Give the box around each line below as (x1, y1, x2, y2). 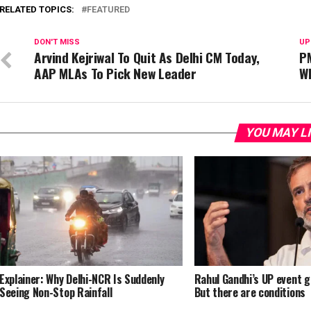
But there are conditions (194, 284, 305, 301)
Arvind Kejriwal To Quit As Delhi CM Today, (34, 47, 260, 67)
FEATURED (87, 4, 130, 15)
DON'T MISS (34, 37, 80, 47)
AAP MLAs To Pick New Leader (34, 63, 196, 83)
